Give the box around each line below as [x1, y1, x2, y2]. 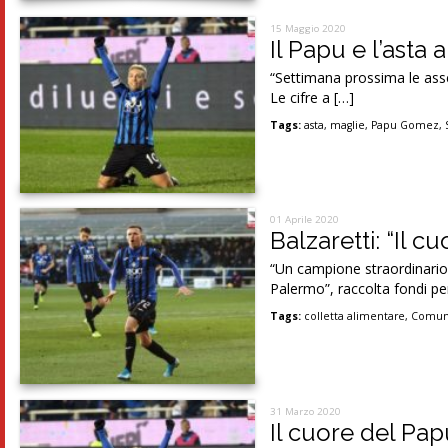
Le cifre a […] [270, 88, 355, 107]
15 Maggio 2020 [270, 22, 347, 35]
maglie [330, 118, 366, 132]
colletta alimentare [304, 309, 406, 324]
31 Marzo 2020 [270, 404, 342, 418]
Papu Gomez [371, 118, 440, 132]
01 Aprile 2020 [270, 213, 340, 227]
